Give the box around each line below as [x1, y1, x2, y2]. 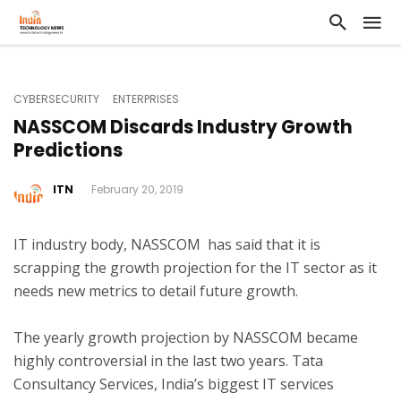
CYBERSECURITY [13, 91, 99, 107]
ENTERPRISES [113, 91, 179, 107]
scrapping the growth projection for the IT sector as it [13, 258, 377, 277]
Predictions [13, 138, 123, 163]
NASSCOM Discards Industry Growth [13, 115, 353, 140]
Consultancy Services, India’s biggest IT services [13, 373, 334, 394]
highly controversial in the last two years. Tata [13, 350, 323, 371]
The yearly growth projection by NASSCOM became [13, 327, 358, 347]
